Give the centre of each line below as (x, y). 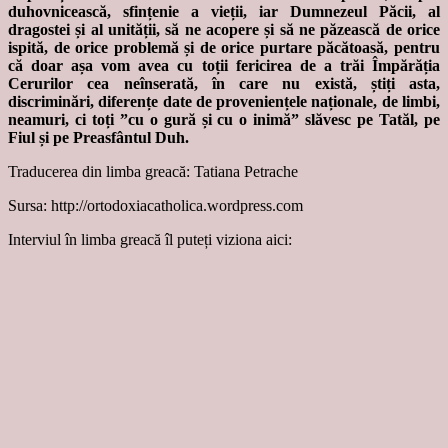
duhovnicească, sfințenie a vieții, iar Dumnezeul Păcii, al (224, 12)
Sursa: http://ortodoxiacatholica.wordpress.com (155, 206)
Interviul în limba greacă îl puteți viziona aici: (150, 240)
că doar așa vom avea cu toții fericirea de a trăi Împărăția (224, 66)
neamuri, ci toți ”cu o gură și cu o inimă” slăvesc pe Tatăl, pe (224, 120)
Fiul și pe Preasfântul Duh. (98, 138)
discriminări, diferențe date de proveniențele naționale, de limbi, (224, 102)
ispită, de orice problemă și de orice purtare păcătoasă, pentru (224, 48)
